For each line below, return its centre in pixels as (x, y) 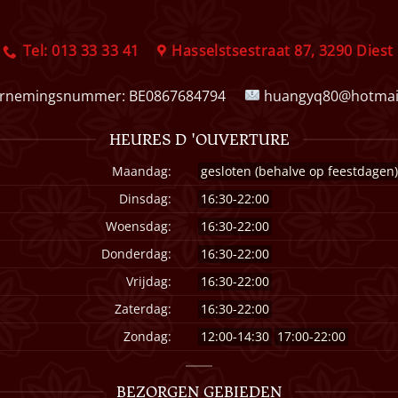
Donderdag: (137, 253)
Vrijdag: (149, 281)
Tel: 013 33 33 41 (81, 51)
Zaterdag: (143, 308)
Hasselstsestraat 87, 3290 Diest (283, 51)
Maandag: (142, 171)
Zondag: (148, 336)
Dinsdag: (146, 198)
